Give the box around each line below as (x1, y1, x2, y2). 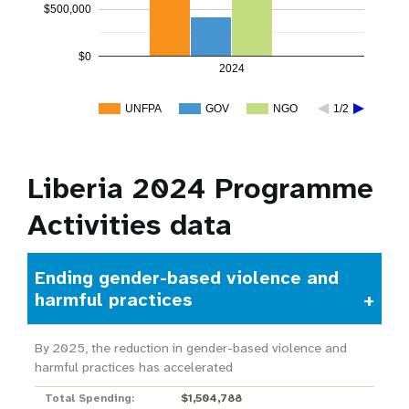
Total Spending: (44, 391, 134, 406)
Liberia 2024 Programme (27, 170, 373, 207)
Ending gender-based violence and (34, 266, 339, 289)
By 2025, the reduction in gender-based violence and (34, 340, 347, 357)
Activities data (27, 206, 232, 244)
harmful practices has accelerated (34, 359, 233, 376)
